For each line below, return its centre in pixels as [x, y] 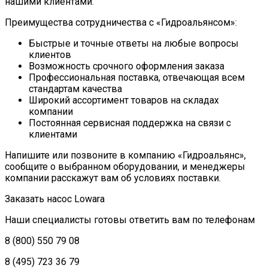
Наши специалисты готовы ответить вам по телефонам [130, 220]
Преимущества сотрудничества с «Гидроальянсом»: [121, 23]
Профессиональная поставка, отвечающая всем [137, 78]
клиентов [50, 55]
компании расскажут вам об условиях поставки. [113, 178]
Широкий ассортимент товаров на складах [124, 100]
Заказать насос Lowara [55, 199]
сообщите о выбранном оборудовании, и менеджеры [125, 167]
